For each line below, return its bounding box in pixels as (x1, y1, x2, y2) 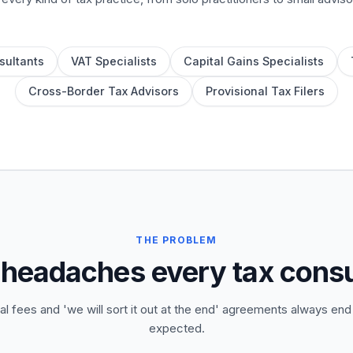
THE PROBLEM (136, 234, 217, 246)
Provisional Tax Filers (206, 84, 325, 98)
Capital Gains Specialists (183, 54, 324, 68)
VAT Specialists (70, 54, 157, 68)
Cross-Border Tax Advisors (28, 84, 179, 98)
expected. (148, 321, 205, 336)
